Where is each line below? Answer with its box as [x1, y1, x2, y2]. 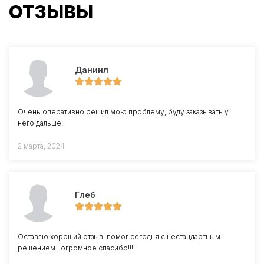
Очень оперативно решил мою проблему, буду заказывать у [18, 107, 229, 116]
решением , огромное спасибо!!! [18, 243, 133, 252]
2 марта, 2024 [18, 141, 65, 150]
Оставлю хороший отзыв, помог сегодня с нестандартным [18, 232, 220, 241]
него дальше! [18, 118, 63, 127]
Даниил [75, 65, 108, 75]
